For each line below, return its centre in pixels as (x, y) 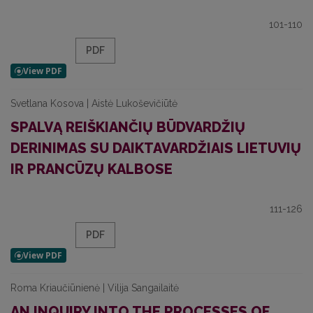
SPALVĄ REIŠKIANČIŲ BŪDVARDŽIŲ (128, 127)
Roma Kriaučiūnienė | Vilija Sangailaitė (95, 288)
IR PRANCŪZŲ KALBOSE (92, 169)
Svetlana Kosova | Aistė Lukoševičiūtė (94, 103)
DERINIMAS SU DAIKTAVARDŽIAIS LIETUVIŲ (156, 148)
